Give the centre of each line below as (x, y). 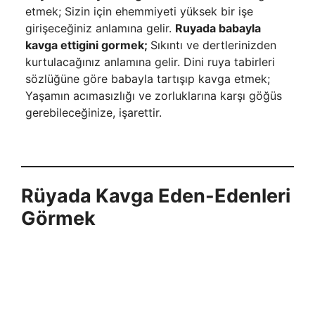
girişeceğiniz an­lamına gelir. (100, 28)
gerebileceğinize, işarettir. (93, 112)
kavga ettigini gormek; (88, 45)
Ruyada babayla (218, 28)
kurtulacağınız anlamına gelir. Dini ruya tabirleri (150, 62)
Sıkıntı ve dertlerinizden (213, 45)
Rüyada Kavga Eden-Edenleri (156, 196)
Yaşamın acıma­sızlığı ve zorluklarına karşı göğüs (153, 95)
